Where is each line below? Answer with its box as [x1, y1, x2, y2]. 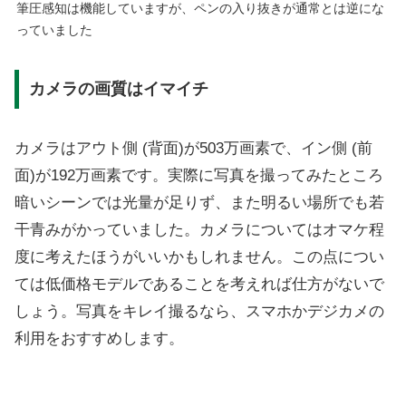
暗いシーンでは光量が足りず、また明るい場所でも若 [14, 194, 384, 212]
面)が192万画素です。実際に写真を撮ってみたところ [14, 167, 383, 185]
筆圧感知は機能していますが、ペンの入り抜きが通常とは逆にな [16, 2, 384, 16]
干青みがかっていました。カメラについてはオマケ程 [14, 221, 384, 239]
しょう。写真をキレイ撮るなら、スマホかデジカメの [14, 303, 384, 321]
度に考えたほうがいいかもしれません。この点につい [14, 248, 384, 266]
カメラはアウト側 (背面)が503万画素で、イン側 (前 [14, 140, 372, 158]
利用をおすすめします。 [14, 330, 184, 348]
